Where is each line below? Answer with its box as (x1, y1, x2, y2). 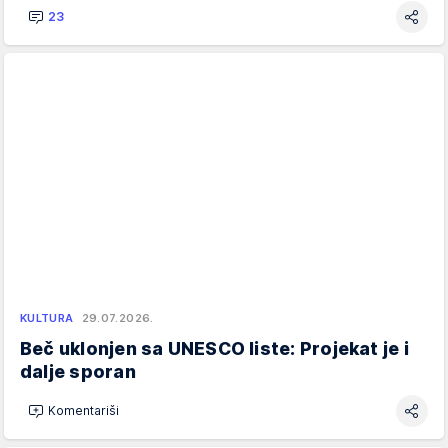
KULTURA (20, 310, 74, 325)
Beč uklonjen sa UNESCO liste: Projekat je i (20, 337, 409, 359)
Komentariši (48, 403, 119, 419)
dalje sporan (20, 360, 136, 382)
